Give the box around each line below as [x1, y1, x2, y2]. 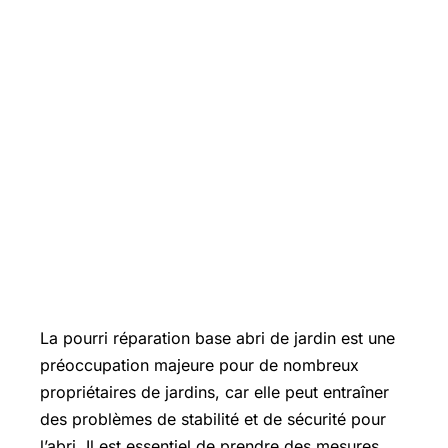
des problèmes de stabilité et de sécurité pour [40, 409, 386, 429]
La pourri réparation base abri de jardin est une [40, 328, 395, 348]
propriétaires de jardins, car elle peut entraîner [40, 382, 389, 402]
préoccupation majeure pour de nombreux [40, 355, 359, 375]
